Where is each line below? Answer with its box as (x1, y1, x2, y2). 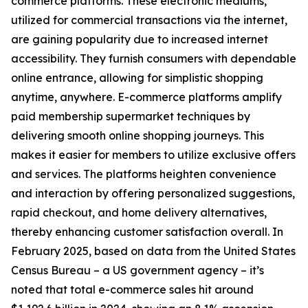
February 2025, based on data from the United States (11, 244, 296, 258)
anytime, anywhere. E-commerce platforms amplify (11, 90, 282, 104)
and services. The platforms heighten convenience (11, 167, 276, 181)
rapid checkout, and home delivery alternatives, (11, 206, 267, 220)
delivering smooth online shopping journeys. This (11, 129, 264, 143)
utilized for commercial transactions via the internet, (11, 13, 287, 27)
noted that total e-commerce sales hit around (11, 283, 254, 297)
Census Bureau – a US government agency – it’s (11, 263, 264, 278)
